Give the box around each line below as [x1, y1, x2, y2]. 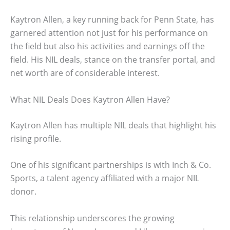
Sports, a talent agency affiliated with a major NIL [10, 172, 199, 184]
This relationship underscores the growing [10, 212, 175, 224]
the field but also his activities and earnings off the [10, 41, 205, 52]
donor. [10, 186, 36, 198]
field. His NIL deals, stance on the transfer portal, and [10, 54, 215, 66]
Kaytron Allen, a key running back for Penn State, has [10, 14, 214, 26]
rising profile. [10, 132, 61, 144]
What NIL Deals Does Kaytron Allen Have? [10, 93, 170, 105]
